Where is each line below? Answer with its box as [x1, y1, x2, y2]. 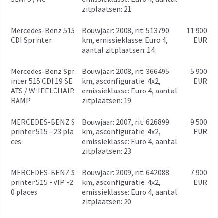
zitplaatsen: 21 [82, 4, 131, 14]
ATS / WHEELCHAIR [11, 86, 74, 95]
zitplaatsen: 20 [82, 197, 131, 206]
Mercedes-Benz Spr [11, 66, 74, 76]
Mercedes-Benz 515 [11, 25, 75, 35]
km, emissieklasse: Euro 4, [82, 35, 168, 45]
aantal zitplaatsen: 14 [82, 45, 155, 54]
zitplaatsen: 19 [82, 95, 131, 105]
